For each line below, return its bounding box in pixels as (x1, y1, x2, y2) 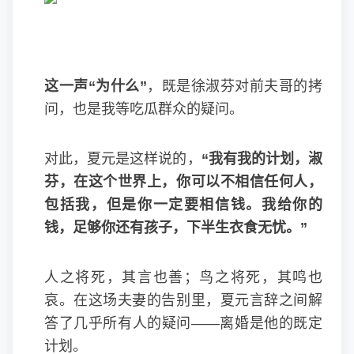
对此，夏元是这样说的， (44, 151, 201, 167)
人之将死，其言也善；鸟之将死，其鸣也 (44, 269, 322, 285)
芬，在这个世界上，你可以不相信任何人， (44, 174, 322, 190)
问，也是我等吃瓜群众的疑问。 (44, 101, 243, 117)
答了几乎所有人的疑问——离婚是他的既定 (44, 315, 322, 331)
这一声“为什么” (44, 78, 147, 94)
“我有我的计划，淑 (201, 151, 323, 167)
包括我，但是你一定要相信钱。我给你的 (44, 197, 322, 213)
